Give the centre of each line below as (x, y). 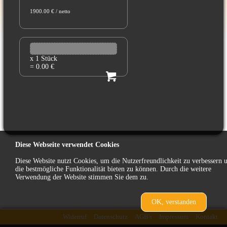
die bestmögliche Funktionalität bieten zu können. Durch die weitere (113, 169)
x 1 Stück (43, 59)
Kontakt (206, 217)
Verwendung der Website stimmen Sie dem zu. (82, 177)
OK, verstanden (174, 202)
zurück (203, 215)
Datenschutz (110, 217)
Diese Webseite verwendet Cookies (67, 145)
